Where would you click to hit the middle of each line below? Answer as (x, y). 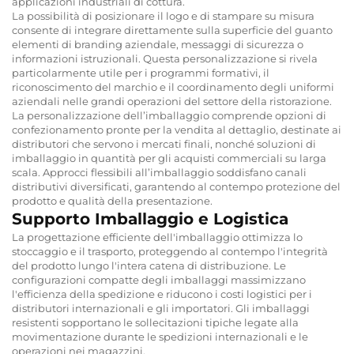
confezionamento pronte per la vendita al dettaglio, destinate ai (177, 129)
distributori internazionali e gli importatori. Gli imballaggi (161, 308)
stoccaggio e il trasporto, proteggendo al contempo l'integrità (170, 251)
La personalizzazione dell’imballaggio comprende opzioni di (169, 115)
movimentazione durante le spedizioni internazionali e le (160, 336)
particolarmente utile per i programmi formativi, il (141, 72)
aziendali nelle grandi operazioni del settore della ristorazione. (172, 101)
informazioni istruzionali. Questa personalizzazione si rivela (165, 58)
